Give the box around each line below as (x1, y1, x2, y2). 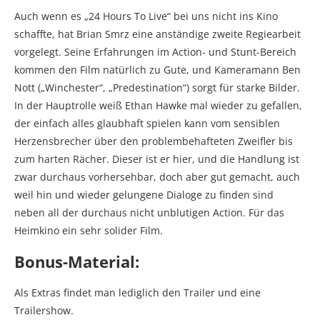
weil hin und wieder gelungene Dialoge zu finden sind (14, 187, 274, 201)
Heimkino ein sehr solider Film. (14, 223, 163, 237)
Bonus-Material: (14, 250, 139, 272)
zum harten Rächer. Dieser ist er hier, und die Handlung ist (14, 151, 299, 166)
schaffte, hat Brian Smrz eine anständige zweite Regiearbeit (14, 26, 301, 41)
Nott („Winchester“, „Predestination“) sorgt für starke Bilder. (14, 80, 300, 94)
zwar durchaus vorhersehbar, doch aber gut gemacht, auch (14, 169, 300, 184)
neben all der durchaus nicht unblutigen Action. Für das (14, 205, 284, 219)
